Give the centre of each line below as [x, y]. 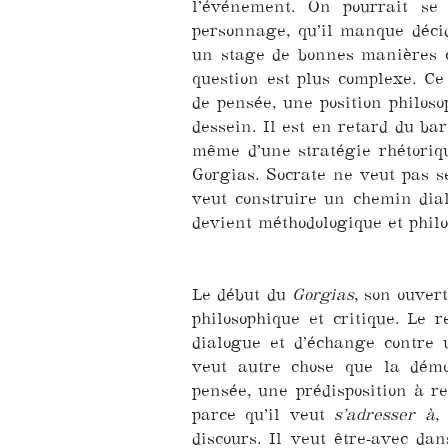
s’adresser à [384, 413]
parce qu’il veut [263, 413]
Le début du [242, 293]
